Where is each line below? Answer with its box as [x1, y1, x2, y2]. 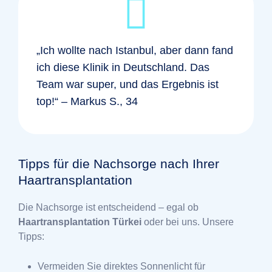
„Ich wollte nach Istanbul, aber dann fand [36, 44, 233, 57]
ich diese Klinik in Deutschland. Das [36, 61, 209, 74]
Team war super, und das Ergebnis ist [36, 78, 219, 91]
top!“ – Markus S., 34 [36, 95, 138, 108]
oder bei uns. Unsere [141, 217, 234, 228]
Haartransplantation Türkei [18, 217, 141, 228]
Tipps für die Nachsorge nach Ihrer [18, 157, 219, 171]
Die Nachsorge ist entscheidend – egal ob [18, 202, 199, 213]
